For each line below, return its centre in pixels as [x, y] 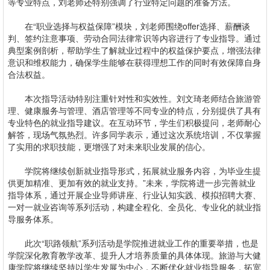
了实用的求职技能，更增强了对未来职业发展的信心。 [109, 146]
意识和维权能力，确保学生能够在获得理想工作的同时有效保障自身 [134, 62]
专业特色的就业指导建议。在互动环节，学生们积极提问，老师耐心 [134, 122]
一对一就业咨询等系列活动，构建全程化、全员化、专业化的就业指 [134, 207]
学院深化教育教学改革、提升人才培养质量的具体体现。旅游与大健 [134, 255]
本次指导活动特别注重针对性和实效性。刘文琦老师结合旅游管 [134, 98]
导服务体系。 [33, 219]
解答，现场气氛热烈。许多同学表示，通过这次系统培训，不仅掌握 [134, 134]
